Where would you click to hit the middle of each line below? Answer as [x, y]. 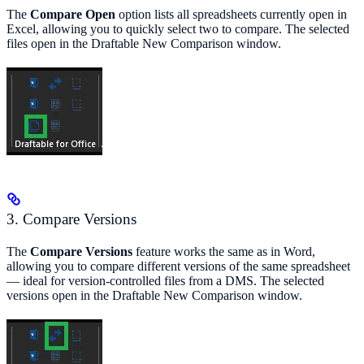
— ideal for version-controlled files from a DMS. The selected [165, 280]
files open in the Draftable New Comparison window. [144, 43]
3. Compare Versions [71, 219]
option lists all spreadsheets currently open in [231, 14]
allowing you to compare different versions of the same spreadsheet [178, 266]
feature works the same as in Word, [224, 251]
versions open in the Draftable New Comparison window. [154, 295]
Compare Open [73, 14]
